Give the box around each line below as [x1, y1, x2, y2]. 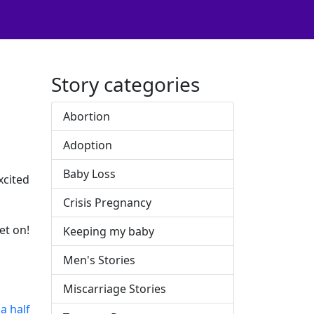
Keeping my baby [63, 224, 154, 239]
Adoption [63, 137, 112, 153]
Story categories [51, 71, 200, 97]
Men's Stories [63, 252, 135, 268]
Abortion [63, 109, 110, 124]
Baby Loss [63, 166, 116, 182]
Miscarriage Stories [63, 281, 166, 296]
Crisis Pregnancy [63, 195, 151, 210]
